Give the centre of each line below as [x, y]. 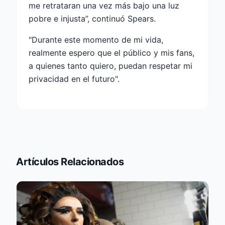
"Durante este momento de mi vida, [96, 40]
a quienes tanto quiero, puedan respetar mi [110, 66]
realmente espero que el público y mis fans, [111, 53]
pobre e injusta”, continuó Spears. [92, 19]
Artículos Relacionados [70, 162]
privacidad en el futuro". [74, 79]
